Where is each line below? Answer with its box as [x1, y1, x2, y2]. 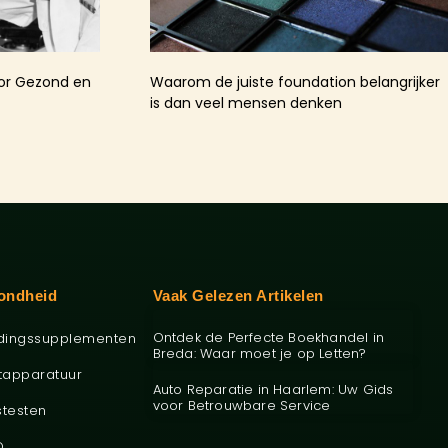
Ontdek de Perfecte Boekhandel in [152, 327, 384, 347]
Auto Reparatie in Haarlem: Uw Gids [152, 379, 394, 399]
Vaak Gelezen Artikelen [152, 286, 324, 304]
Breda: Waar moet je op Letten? [152, 343, 367, 363]
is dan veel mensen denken [149, 92, 342, 113]
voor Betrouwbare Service [152, 395, 331, 415]
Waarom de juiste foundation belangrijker [149, 71, 440, 92]
